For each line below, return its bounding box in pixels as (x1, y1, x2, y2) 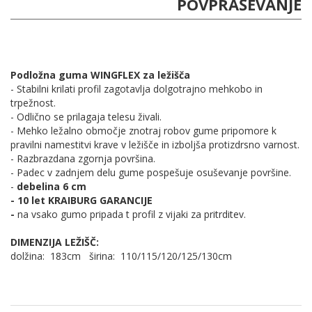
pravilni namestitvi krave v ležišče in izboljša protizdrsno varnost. (10, 138, 299, 152)
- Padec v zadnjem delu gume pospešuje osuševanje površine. (10, 166, 291, 180)
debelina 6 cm (14, 180, 86, 194)
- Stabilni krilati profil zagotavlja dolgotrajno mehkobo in (10, 82, 263, 96)
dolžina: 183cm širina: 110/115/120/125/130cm (10, 249, 232, 263)
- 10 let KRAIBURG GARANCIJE (10, 194, 153, 208)
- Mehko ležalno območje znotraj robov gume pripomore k (10, 124, 276, 138)
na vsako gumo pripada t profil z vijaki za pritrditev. (17, 208, 246, 221)
